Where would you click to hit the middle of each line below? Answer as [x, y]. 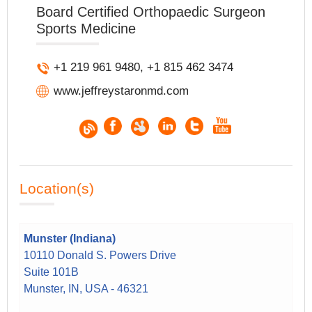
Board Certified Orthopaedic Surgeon [151, 11]
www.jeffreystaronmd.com [122, 91]
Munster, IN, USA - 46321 [86, 288]
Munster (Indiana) [70, 238]
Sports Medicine [86, 28]
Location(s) [57, 188]
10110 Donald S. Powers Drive [100, 255]
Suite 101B [52, 272]
